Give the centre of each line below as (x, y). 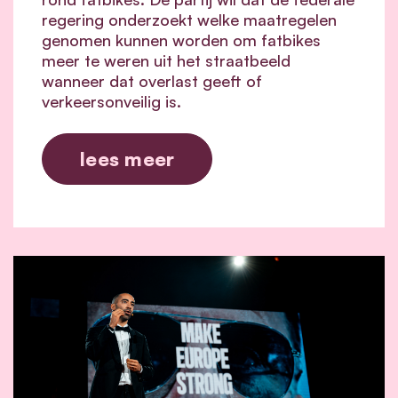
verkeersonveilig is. (111, 101)
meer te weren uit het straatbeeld (166, 60)
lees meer (127, 158)
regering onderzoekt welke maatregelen (189, 19)
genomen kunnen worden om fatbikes (181, 40)
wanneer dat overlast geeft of (152, 80)
